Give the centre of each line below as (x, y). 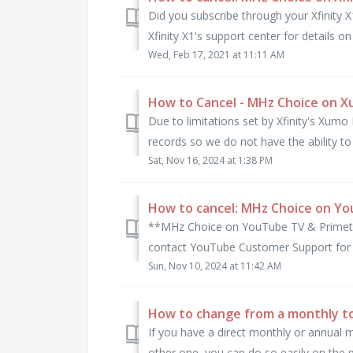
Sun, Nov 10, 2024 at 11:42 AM (215, 266)
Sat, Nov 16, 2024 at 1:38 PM (210, 160)
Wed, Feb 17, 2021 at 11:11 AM (216, 54)
